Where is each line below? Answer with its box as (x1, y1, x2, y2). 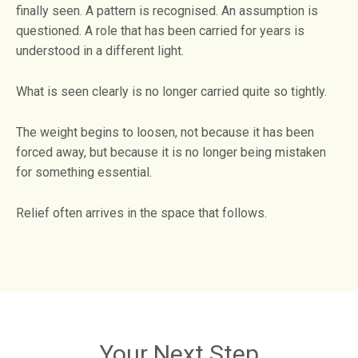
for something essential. (16, 165, 152, 181)
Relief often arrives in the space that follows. (16, 205, 267, 221)
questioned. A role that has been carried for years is (16, 23, 304, 39)
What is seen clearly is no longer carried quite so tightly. (16, 84, 327, 100)
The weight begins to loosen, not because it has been (16, 125, 314, 141)
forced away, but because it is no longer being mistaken (16, 145, 326, 161)
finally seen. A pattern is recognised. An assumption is (16, 3, 318, 19)
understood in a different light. (16, 43, 184, 59)
